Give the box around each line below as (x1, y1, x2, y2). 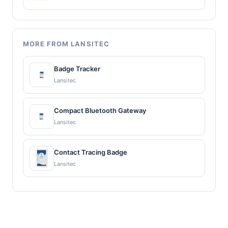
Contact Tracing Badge (54, 148, 127, 157)
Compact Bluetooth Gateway (54, 106, 146, 115)
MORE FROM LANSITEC (23, 39, 109, 48)
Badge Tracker (54, 65, 100, 73)
